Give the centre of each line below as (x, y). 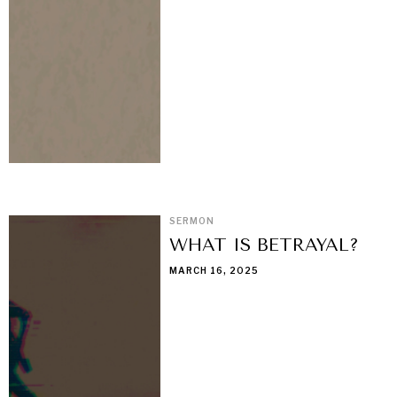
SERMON (192, 221)
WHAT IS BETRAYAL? (265, 245)
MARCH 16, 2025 (214, 271)
